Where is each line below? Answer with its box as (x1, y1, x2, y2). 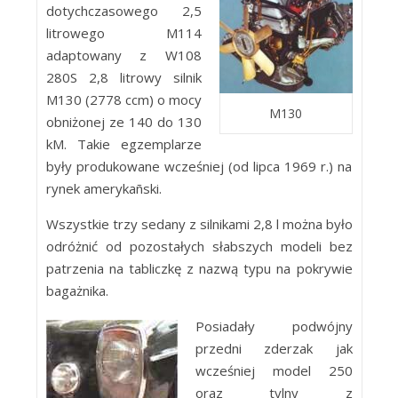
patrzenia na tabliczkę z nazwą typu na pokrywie (45, 259, 353, 277)
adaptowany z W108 (45, 46, 202, 64)
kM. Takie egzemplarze (45, 135, 202, 153)
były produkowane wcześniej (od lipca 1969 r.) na (45, 157, 353, 175)
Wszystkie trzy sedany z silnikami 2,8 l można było (45, 215, 353, 233)
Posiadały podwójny (195, 317, 353, 335)
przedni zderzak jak (195, 339, 353, 357)
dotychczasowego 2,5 (45, 2, 202, 20)
